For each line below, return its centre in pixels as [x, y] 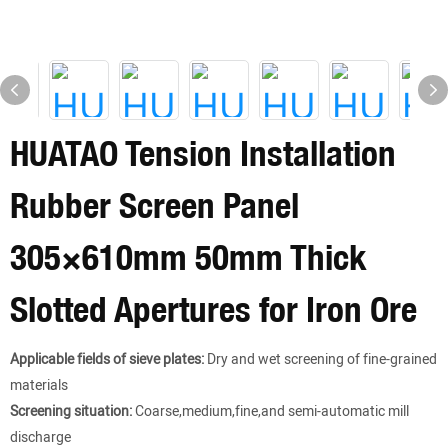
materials [39, 385]
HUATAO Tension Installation [203, 153]
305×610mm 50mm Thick [188, 257]
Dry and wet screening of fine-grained [320, 359]
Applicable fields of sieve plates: [107, 359]
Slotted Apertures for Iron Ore [213, 309]
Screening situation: [71, 411]
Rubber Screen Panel [154, 205]
